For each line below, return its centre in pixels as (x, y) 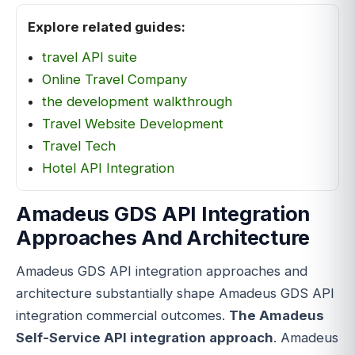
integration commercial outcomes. (122, 315)
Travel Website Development (133, 123)
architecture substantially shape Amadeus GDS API (175, 293)
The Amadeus (277, 315)
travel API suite (90, 57)
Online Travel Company (115, 79)
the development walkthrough (137, 101)
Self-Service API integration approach (145, 337)
